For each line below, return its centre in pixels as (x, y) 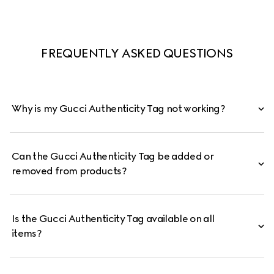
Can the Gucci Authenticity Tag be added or (113, 156)
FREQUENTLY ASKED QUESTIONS (137, 53)
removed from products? (69, 171)
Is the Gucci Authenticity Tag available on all (113, 218)
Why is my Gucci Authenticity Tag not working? (120, 108)
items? (27, 233)
